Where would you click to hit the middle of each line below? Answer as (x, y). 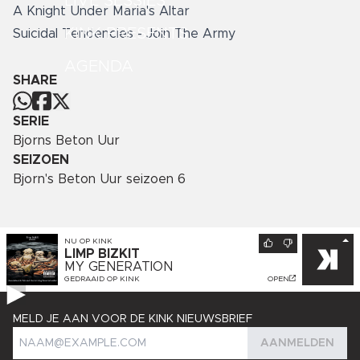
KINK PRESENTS (126, 34)
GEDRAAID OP (92, 279)
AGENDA (99, 67)
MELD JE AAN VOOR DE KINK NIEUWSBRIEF (133, 319)
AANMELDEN (297, 344)
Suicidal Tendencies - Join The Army (124, 34)
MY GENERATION (119, 267)
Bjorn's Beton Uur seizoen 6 (99, 180)
